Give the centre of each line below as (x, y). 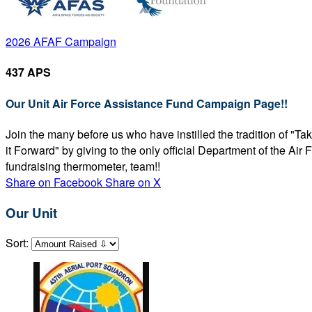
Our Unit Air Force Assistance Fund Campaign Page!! (147, 103)
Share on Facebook (54, 182)
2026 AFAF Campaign (61, 41)
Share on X (133, 182)
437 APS (28, 72)
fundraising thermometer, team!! (83, 166)
